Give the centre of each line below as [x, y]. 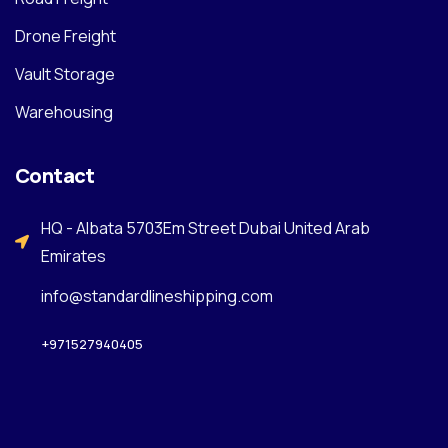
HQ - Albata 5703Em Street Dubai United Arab [205, 228]
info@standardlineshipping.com [156, 296]
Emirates [73, 256]
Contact [55, 176]
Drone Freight [65, 36]
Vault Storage [65, 74]
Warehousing [64, 112]
